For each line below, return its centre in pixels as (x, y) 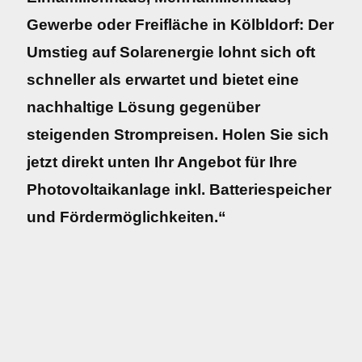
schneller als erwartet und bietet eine (163, 80)
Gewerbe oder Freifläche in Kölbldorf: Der (180, 25)
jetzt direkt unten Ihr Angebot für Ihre (162, 162)
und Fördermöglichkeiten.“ (126, 217)
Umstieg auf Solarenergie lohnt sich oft (171, 52)
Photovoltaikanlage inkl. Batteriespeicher (179, 189)
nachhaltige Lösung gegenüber (143, 107)
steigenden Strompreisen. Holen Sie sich (178, 135)
